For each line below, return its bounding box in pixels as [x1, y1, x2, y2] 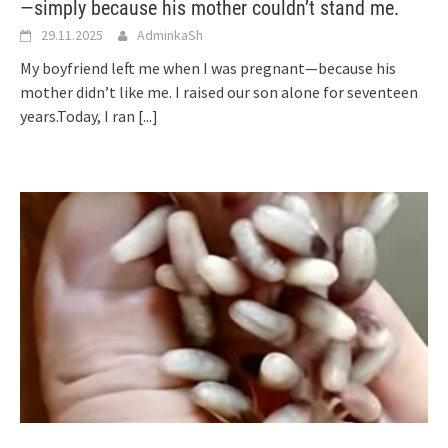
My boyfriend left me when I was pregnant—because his [20, 57, 396, 78]
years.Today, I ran [20, 105, 138, 126]
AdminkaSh [137, 25, 203, 44]
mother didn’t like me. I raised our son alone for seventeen [20, 81, 418, 102]
